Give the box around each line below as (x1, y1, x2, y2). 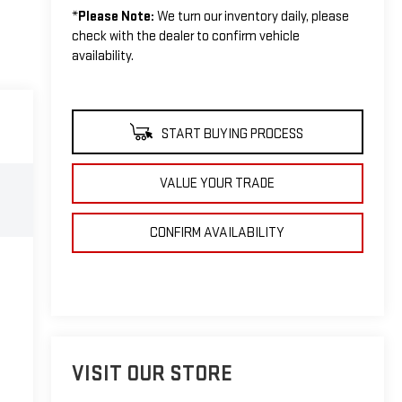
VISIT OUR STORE (71, 361, 232, 388)
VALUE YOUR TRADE (160, 174, 275, 192)
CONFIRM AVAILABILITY (150, 223, 285, 241)
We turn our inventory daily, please (153, 7, 349, 25)
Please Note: (77, 7, 154, 25)
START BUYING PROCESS (158, 125, 303, 143)
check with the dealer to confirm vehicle (71, 27, 300, 45)
